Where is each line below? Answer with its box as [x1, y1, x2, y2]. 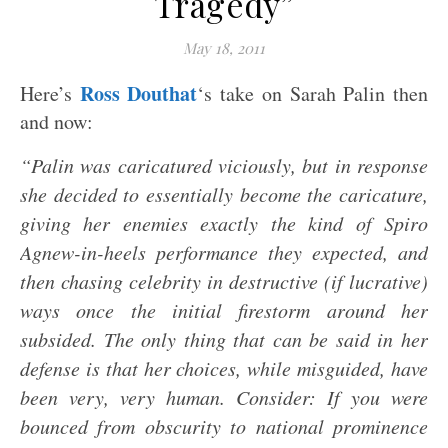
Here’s [20, 80, 80, 107]
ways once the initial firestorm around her [20, 297, 428, 323]
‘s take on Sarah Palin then [197, 80, 429, 107]
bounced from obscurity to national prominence [20, 413, 428, 439]
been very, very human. [20, 384, 225, 410]
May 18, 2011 [183, 38, 265, 58]
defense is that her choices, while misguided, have [20, 355, 428, 381]
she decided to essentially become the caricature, [20, 181, 428, 207]
